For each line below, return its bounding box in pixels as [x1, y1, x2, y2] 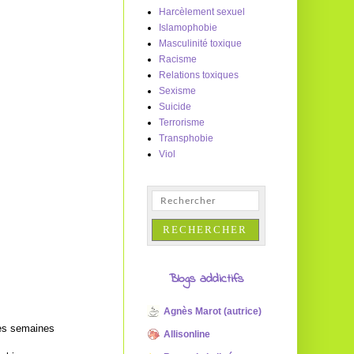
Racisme [159, 54, 197, 65]
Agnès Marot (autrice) [164, 306, 262, 317]
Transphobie [159, 133, 213, 144]
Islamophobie [159, 22, 217, 33]
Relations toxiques [159, 70, 239, 81]
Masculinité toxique [159, 38, 242, 49]
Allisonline [164, 329, 210, 340]
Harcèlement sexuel [159, 6, 245, 17]
